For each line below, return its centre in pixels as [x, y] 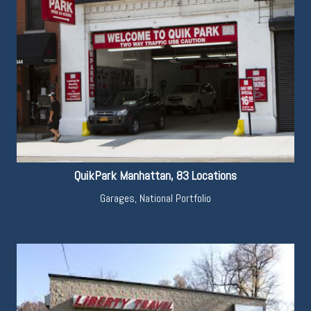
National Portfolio [175, 199]
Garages [117, 199]
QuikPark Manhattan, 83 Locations [155, 176]
